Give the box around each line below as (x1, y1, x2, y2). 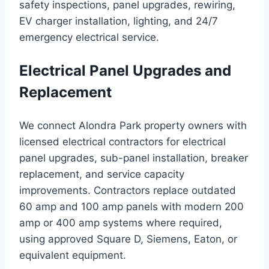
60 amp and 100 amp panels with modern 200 (19, 201, 244, 213)
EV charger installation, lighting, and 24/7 (19, 15, 218, 28)
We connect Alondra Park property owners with (19, 119, 247, 132)
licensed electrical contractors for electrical (19, 136, 226, 148)
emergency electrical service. (19, 31, 159, 44)
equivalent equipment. (19, 249, 126, 262)
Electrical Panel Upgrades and (19, 62, 231, 80)
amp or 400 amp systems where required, (19, 217, 222, 229)
